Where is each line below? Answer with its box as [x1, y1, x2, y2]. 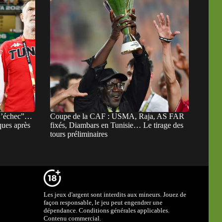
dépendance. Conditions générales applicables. [44, 207, 170, 214]
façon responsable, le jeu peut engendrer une [44, 199, 163, 206]
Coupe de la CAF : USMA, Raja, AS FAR [50, 111, 184, 120]
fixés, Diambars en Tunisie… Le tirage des [50, 120, 183, 129]
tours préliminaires [50, 129, 108, 138]
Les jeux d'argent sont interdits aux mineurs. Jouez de [44, 191, 187, 198]
